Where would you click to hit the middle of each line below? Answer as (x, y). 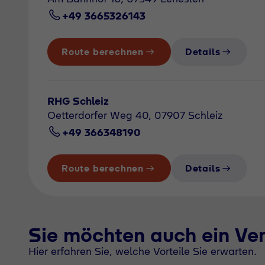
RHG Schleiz (78, 101)
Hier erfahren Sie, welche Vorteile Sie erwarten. (143, 251)
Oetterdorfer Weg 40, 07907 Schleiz (135, 115)
